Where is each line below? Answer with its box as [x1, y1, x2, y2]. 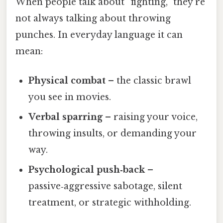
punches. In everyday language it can [15, 29, 183, 41]
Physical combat [28, 75, 106, 87]
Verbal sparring [28, 111, 103, 123]
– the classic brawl [106, 75, 192, 87]
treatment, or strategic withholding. [28, 197, 192, 209]
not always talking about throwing [15, 13, 171, 24]
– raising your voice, [103, 111, 198, 123]
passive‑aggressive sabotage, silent [28, 181, 183, 192]
